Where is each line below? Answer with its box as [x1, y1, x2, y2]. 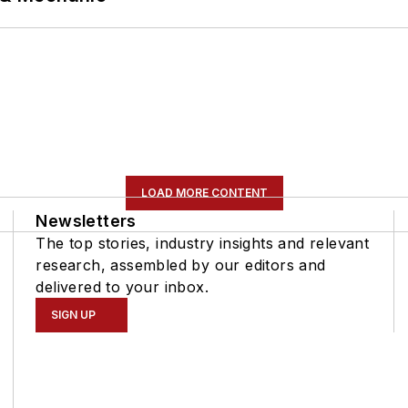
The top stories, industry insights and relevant [36, 233, 370, 252]
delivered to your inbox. [36, 277, 209, 296]
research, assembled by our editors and [36, 255, 326, 274]
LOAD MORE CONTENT [140, 185, 268, 199]
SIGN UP [51, 307, 97, 321]
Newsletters [36, 210, 137, 230]
